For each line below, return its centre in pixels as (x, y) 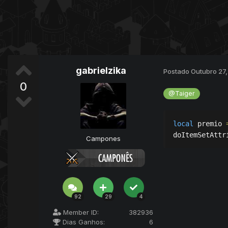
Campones (103, 139)
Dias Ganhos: (83, 222)
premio (210, 124)
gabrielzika (101, 71)
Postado (177, 71)
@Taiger (182, 94)
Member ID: (80, 212)
